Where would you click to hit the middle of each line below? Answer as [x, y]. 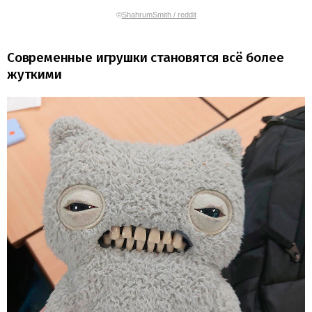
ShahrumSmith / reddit [159, 14]
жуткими [34, 74]
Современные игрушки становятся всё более [146, 57]
